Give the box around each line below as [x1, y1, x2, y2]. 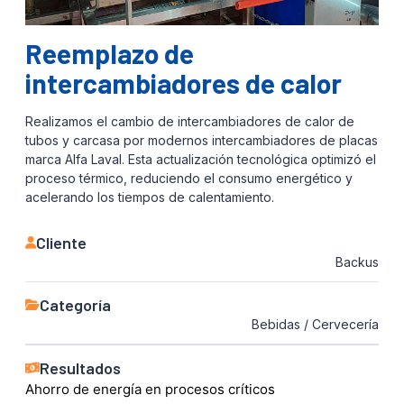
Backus [335, 253, 379, 270]
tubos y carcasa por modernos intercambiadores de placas [25, 132, 378, 148]
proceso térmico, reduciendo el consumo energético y [25, 170, 353, 186]
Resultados [40, 357, 121, 378]
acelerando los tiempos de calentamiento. [25, 188, 274, 205]
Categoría [40, 294, 111, 315]
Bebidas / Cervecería [252, 316, 379, 332]
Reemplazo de [25, 36, 194, 69]
